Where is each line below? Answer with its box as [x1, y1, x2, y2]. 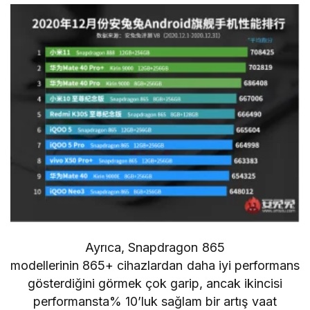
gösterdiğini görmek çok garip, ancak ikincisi [27, 276, 283, 291]
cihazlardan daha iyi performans [113, 258, 300, 273]
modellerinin [10, 258, 83, 273]
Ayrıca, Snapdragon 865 [85, 240, 225, 255]
